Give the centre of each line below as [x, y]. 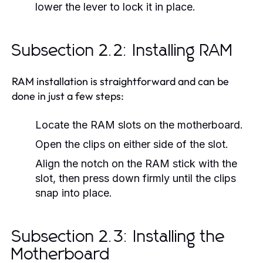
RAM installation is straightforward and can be [120, 81]
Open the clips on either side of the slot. [132, 144]
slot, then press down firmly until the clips [136, 178]
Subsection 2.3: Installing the [119, 237]
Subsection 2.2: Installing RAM [123, 51]
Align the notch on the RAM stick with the [136, 163]
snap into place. [74, 193]
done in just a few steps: [68, 96]
